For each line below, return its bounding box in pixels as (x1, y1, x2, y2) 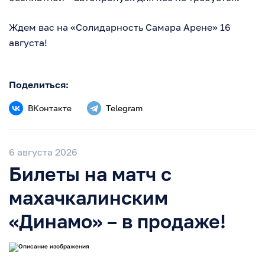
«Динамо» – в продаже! (9, 210, 226, 233)
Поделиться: (9, 79, 69, 91)
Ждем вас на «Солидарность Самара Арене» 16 (9, 21, 231, 34)
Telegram (106, 103, 143, 114)
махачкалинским (9, 186, 168, 209)
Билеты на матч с (9, 163, 172, 186)
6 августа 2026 (9, 146, 77, 159)
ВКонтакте (28, 103, 72, 114)
